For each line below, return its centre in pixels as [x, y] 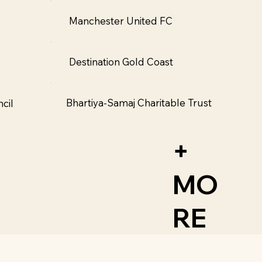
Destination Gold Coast [121, 62]
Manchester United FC [120, 20]
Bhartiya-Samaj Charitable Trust [139, 103]
